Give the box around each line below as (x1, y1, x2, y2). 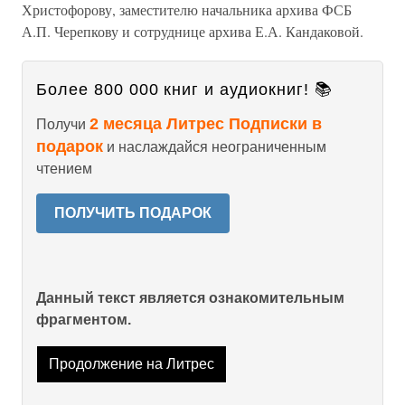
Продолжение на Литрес (48, 356, 214, 372)
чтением (36, 161, 92, 176)
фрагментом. (36, 312, 131, 327)
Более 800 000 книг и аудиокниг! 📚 (36, 80, 333, 99)
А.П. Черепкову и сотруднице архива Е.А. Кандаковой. (22, 22, 363, 41)
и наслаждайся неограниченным (103, 139, 326, 155)
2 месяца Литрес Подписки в (89, 115, 322, 133)
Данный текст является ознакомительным (36, 290, 344, 306)
